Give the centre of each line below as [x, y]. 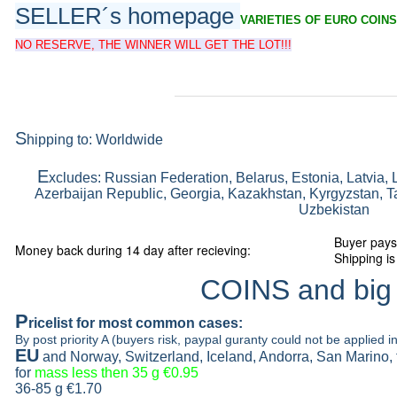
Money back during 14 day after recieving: [133, 250]
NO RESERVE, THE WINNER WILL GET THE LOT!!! [153, 45]
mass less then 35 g [99, 373]
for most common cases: [158, 323]
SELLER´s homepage [128, 16]
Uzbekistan [334, 210]
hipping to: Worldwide [95, 140]
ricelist [51, 323]
